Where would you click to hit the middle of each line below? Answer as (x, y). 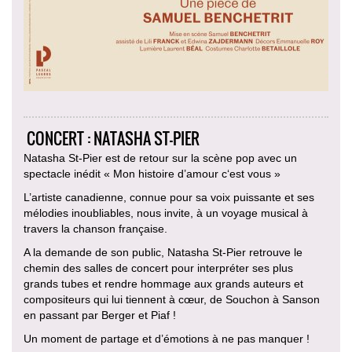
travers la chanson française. (95, 229)
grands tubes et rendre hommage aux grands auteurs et (163, 284)
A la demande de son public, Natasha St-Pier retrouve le (163, 252)
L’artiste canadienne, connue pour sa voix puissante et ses (169, 197)
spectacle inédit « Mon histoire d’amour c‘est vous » (152, 174)
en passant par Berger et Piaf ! (100, 315)
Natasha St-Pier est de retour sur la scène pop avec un (160, 158)
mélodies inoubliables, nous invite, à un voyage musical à (166, 213)
